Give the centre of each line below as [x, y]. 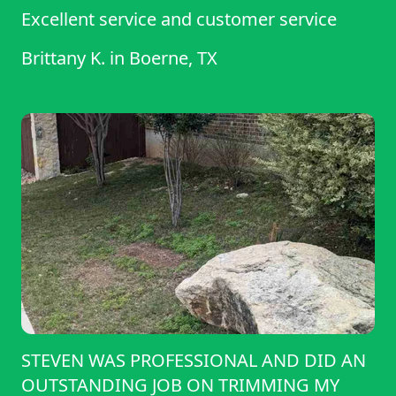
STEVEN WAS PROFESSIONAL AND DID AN [194, 361]
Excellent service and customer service [179, 19]
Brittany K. [63, 58]
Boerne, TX [173, 58]
